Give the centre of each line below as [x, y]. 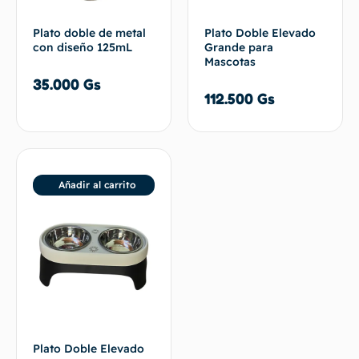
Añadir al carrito [97, 184]
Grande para [239, 47]
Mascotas [230, 61]
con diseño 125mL [83, 47]
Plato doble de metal [89, 32]
